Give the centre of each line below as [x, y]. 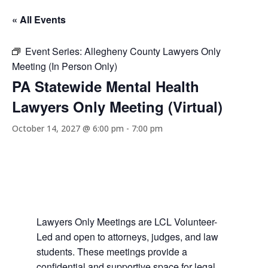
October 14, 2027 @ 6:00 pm [68, 128]
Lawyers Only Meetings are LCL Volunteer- [127, 222]
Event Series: [55, 51]
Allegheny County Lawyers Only [153, 51]
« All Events [39, 19]
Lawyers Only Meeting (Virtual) [117, 106]
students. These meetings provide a [112, 252]
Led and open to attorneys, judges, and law [127, 237]
